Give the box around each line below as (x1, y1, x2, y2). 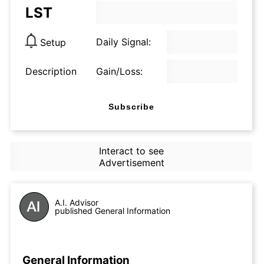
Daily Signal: (96, 36, 151, 48)
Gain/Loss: (96, 65, 143, 77)
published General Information (55, 206, 170, 216)
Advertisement (98, 157, 164, 169)
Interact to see (98, 145, 164, 157)
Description (25, 65, 77, 77)
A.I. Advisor (55, 197, 98, 207)
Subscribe (108, 101, 154, 111)
